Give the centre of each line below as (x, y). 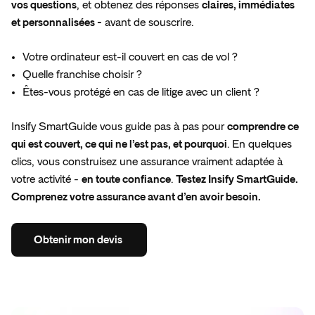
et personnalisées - (57, 23)
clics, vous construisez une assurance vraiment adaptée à (147, 162)
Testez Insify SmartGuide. (237, 180)
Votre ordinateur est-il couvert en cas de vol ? (130, 57)
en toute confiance (126, 180)
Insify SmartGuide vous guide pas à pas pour (119, 127)
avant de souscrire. (148, 23)
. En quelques (259, 144)
